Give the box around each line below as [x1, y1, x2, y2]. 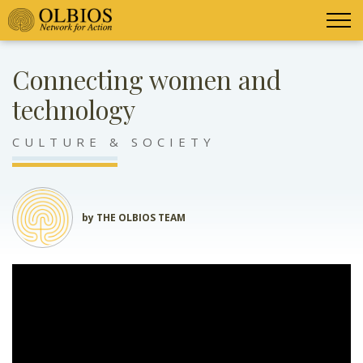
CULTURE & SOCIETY [12, 133, 216, 150]
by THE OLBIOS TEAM [82, 210, 186, 224]
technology [12, 92, 135, 126]
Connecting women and [12, 62, 281, 96]
